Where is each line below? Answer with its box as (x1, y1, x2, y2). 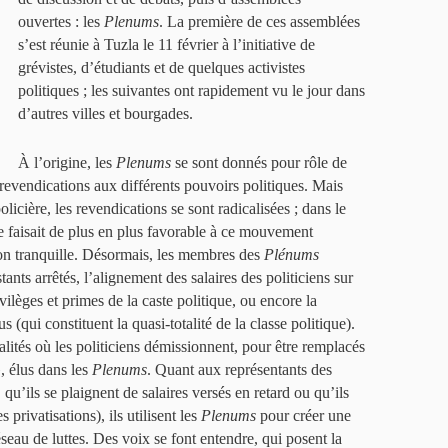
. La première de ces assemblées (159, 13, 360, 30)
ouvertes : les (18, 13, 104, 30)
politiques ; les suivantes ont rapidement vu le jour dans (18, 82, 365, 99)
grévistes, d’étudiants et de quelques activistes (18, 59, 305, 76)
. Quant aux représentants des (147, 361, 332, 378)
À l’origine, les (18, 154, 116, 171)
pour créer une (256, 407, 351, 424)
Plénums (264, 246, 319, 263)
